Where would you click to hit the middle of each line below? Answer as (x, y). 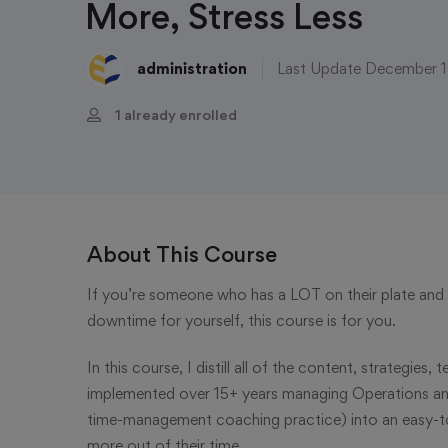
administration (192, 68)
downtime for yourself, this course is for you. (241, 320)
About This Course (182, 254)
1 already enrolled (176, 114)
